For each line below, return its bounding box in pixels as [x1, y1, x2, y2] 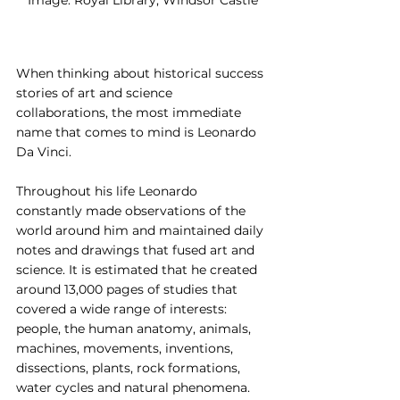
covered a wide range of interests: [16, 300, 230, 317]
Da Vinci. [16, 143, 71, 160]
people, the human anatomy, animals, [16, 320, 254, 337]
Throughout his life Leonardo [16, 182, 201, 199]
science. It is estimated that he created [16, 261, 261, 278]
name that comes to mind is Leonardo [16, 123, 260, 140]
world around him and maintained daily [16, 221, 267, 238]
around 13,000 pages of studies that [16, 280, 241, 297]
